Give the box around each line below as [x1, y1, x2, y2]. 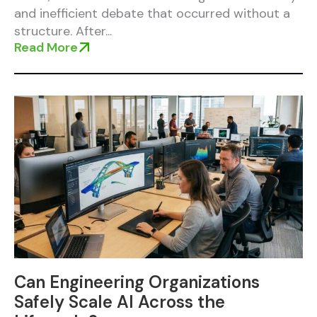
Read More [14, 38, 78, 56]
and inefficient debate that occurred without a [14, 4, 290, 22]
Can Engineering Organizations [14, 271, 260, 293]
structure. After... [14, 22, 112, 40]
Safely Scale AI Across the [14, 291, 225, 313]
